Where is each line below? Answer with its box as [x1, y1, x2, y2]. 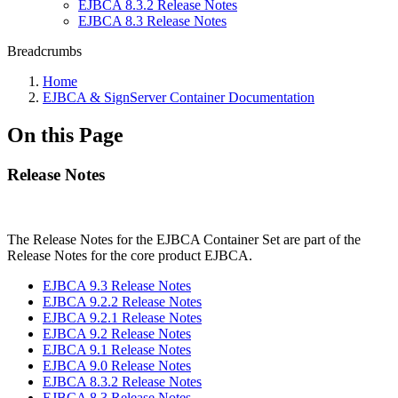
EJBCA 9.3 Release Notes [43, 277, 191, 293]
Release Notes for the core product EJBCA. [7, 247, 252, 263]
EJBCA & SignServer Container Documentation [43, 90, 314, 105]
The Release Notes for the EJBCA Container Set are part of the [7, 231, 361, 247]
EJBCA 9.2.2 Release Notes [43, 293, 202, 309]
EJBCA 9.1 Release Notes [43, 341, 191, 357]
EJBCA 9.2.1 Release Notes [43, 309, 202, 325]
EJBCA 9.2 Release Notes [43, 325, 191, 341]
